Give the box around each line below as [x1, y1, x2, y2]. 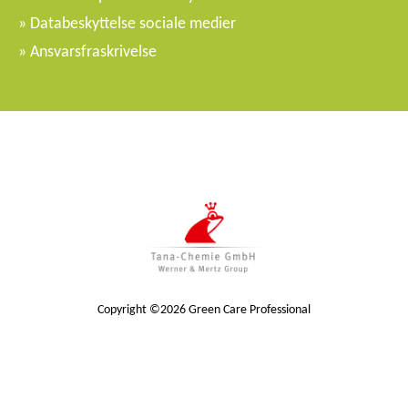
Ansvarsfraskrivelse [30, 41, 157, 62]
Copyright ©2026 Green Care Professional [97, 301, 311, 318]
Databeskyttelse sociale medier [30, 13, 236, 34]
